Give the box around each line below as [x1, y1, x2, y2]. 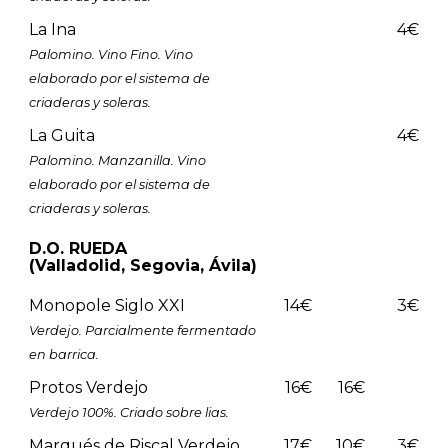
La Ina [28, 19, 76, 39]
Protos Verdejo [28, 377, 148, 397]
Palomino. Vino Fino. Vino [28, 46, 193, 62]
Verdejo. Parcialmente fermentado [28, 322, 256, 338]
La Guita [28, 125, 95, 145]
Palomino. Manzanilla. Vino [28, 152, 206, 168]
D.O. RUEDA [28, 238, 127, 258]
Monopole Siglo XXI [28, 295, 185, 315]
